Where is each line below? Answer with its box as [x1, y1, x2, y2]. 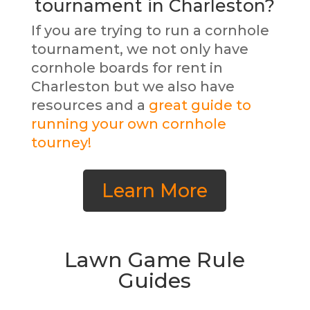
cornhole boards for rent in [30, 60, 223, 76]
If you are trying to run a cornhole [30, 22, 269, 39]
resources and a [30, 97, 149, 113]
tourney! [30, 134, 91, 151]
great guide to [148, 97, 251, 113]
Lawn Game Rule [64, 247, 246, 273]
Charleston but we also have [30, 78, 235, 95]
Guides [118, 268, 192, 294]
